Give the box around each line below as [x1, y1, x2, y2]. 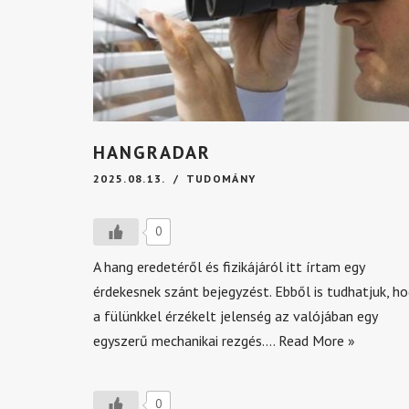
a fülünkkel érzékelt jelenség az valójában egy [93, 307, 377, 325]
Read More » [278, 331, 355, 350]
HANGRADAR [93, 141, 211, 164]
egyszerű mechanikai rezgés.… [93, 331, 278, 350]
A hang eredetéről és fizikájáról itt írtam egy [93, 257, 364, 276]
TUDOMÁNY [185, 172, 257, 185]
